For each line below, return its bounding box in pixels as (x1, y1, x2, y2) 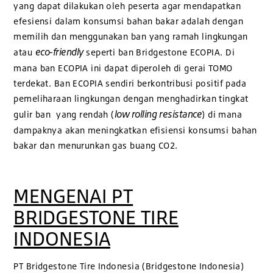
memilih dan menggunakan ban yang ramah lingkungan (13, 31, 248, 42)
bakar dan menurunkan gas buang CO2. (13, 140, 178, 151)
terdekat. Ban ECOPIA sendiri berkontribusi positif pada (13, 78, 247, 89)
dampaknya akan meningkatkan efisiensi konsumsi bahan (13, 125, 257, 136)
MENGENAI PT (13, 183, 133, 208)
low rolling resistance (114, 108, 202, 121)
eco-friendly (35, 46, 83, 58)
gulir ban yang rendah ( (13, 109, 115, 120)
